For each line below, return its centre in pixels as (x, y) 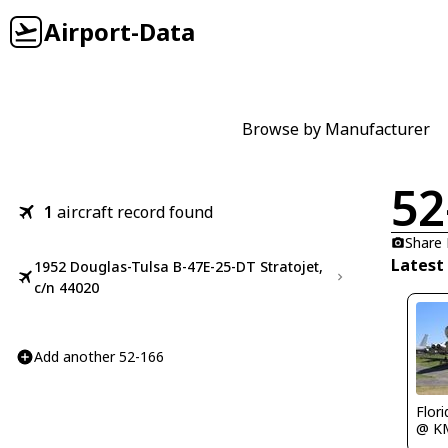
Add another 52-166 (99, 356)
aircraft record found (135, 212)
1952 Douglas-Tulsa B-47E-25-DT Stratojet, (178, 266)
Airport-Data (119, 31)
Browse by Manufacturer (336, 129)
